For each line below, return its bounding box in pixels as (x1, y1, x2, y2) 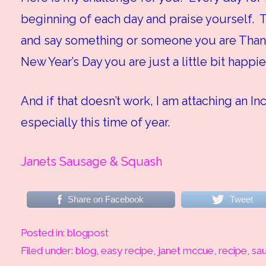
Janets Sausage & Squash (20, 154, 162, 169)
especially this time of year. (20, 115, 170, 130)
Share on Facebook (68, 194, 144, 205)
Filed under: (20, 245, 75, 257)
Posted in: (20, 227, 67, 239)
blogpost (66, 227, 109, 239)
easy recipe (100, 245, 153, 257)
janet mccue (157, 245, 214, 257)
